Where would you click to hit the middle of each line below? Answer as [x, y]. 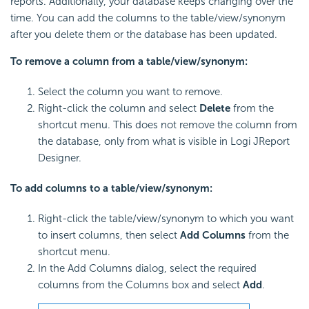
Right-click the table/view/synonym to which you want [166, 218]
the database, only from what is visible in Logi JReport [164, 141]
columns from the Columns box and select [140, 285]
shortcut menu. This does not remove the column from [168, 124]
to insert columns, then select [109, 235]
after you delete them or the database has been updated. [144, 34]
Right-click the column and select [119, 108]
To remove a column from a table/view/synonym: [129, 61]
